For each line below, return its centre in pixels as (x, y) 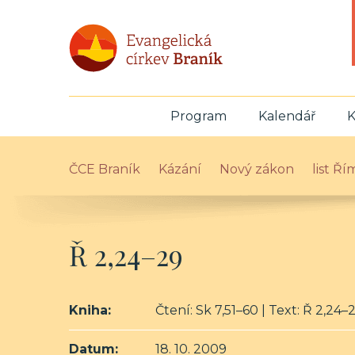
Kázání (180, 169)
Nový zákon (257, 169)
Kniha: (90, 310)
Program (198, 116)
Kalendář (286, 116)
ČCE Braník (105, 169)
